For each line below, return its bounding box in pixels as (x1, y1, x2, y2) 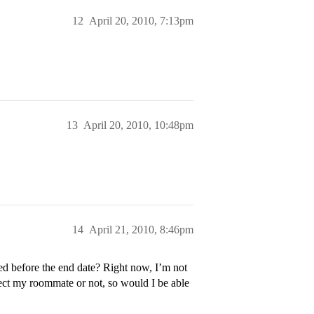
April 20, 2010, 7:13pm (89, 15, 193, 27)
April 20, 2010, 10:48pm (83, 119, 193, 131)
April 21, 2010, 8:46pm (89, 224, 193, 235)
